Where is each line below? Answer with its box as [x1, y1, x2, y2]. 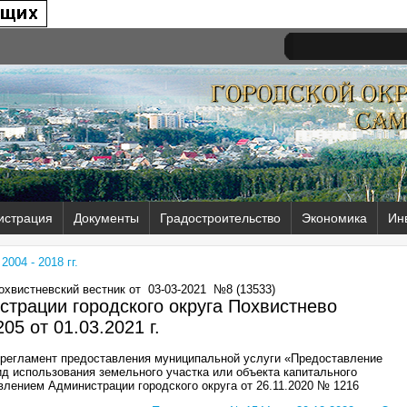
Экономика [302, 211, 367, 225]
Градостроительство [160, 211, 281, 225]
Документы [74, 211, 139, 225]
